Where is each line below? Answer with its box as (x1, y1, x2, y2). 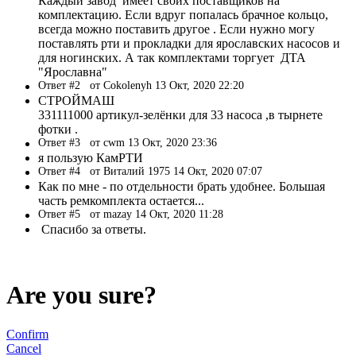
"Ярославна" (38, 64, 107, 79)
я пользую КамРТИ (38, 150, 143, 164)
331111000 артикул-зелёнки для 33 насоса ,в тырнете (38, 107, 323, 122)
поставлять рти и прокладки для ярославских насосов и (38, 36, 340, 50)
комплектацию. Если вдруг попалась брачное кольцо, (38, 7, 328, 21)
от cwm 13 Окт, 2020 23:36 (90, 136, 217, 149)
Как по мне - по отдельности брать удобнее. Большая (38, 179, 325, 193)
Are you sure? (6, 281, 157, 310)
